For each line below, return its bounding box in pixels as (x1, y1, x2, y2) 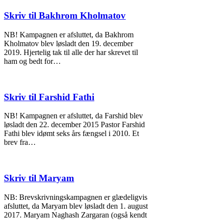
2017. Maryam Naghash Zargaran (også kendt (4, 210, 147, 219)
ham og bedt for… (4, 57, 61, 66)
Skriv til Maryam (4, 173, 74, 184)
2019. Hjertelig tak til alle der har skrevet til (4, 48, 138, 57)
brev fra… (4, 138, 36, 147)
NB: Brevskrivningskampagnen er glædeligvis (4, 192, 147, 201)
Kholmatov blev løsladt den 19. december (4, 39, 133, 48)
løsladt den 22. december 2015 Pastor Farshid (4, 120, 145, 129)
